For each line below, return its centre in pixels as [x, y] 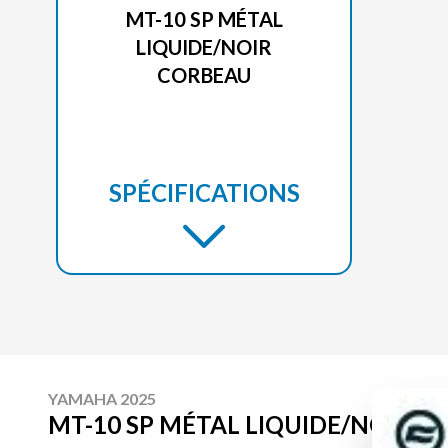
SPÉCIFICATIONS [204, 193]
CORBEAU [204, 75]
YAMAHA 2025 [102, 399]
